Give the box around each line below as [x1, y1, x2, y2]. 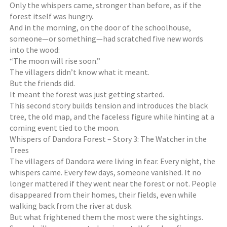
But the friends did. [10, 78, 75, 88]
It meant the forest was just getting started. [10, 89, 165, 99]
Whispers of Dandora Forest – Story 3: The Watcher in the [10, 134, 207, 144]
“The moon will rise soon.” [10, 56, 101, 66]
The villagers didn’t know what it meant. [10, 67, 150, 77]
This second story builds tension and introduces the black [10, 100, 208, 110]
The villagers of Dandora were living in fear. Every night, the [10, 156, 216, 166]
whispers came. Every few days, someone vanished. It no [10, 167, 202, 177]
